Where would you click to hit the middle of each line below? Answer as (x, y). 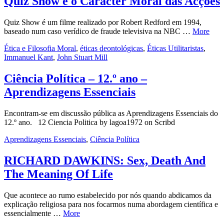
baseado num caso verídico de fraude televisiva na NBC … (98, 31)
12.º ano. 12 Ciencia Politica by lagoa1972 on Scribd (89, 122)
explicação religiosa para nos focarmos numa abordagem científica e (111, 204)
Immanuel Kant (28, 57)
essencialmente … (33, 213)
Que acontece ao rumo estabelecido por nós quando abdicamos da (108, 195)
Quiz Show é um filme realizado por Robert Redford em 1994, (103, 22)
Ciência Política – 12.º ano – (75, 78)
